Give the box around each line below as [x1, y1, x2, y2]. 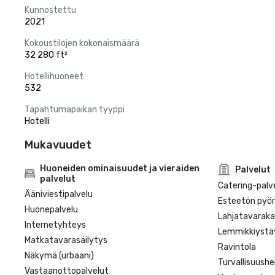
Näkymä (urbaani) [25, 250, 94, 261]
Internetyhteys [25, 220, 86, 230]
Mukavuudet [25, 138, 91, 152]
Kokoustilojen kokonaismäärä [25, 38, 139, 48]
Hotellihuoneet [25, 71, 83, 82]
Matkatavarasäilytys [25, 235, 107, 246]
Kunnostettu [25, 5, 76, 15]
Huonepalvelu [25, 204, 78, 215]
